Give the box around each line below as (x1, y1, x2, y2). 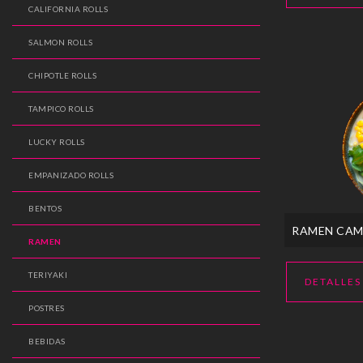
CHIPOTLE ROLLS (28, 70, 96, 81)
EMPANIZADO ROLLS (28, 170, 113, 181)
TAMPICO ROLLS (28, 104, 94, 114)
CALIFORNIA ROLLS (28, 4, 108, 15)
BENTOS (28, 203, 62, 214)
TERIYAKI (28, 270, 67, 280)
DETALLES (305, 275, 361, 288)
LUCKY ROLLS (28, 137, 85, 147)
